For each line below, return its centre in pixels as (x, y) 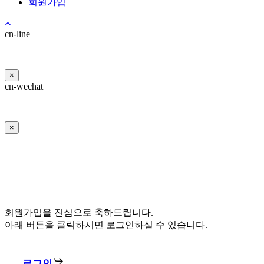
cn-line (17, 34)
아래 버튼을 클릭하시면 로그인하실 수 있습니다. (106, 225)
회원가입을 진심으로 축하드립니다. (79, 213)
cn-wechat (24, 86)
